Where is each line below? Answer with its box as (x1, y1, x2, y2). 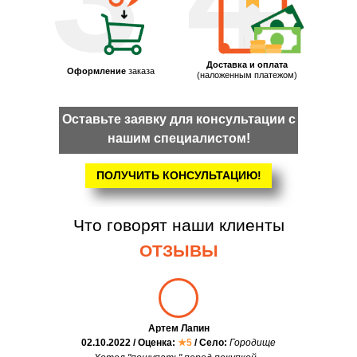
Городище (229, 337, 276, 349)
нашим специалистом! (107, 131, 250, 146)
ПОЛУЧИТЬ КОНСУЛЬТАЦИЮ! (96, 169, 261, 182)
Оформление (67, 66, 128, 76)
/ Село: (194, 337, 227, 349)
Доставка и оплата (206, 60, 288, 70)
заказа (128, 66, 155, 76)
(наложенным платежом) (197, 70, 297, 80)
